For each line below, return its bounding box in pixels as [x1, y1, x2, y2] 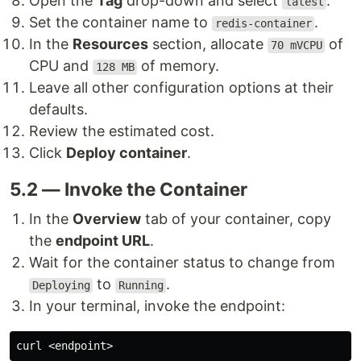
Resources [73, 35, 148, 53]
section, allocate [148, 35, 268, 53]
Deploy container [66, 144, 187, 162]
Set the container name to [29, 14, 212, 31]
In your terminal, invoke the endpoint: [29, 297, 285, 315]
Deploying [31, 279, 90, 293]
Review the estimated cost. [29, 122, 214, 140]
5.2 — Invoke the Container [10, 178, 247, 201]
